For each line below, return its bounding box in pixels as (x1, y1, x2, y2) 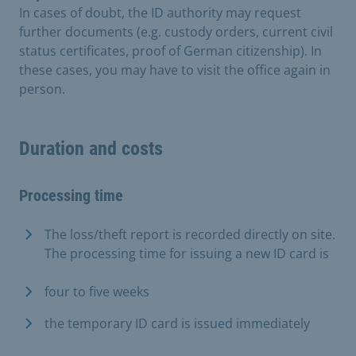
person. (19, 79, 65, 98)
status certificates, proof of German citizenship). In (19, 41, 322, 60)
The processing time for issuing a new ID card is (44, 244, 329, 262)
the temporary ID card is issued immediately (44, 314, 310, 332)
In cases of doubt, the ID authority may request (19, 3, 301, 21)
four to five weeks (44, 282, 149, 300)
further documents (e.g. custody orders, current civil (19, 22, 333, 41)
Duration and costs (19, 137, 163, 160)
